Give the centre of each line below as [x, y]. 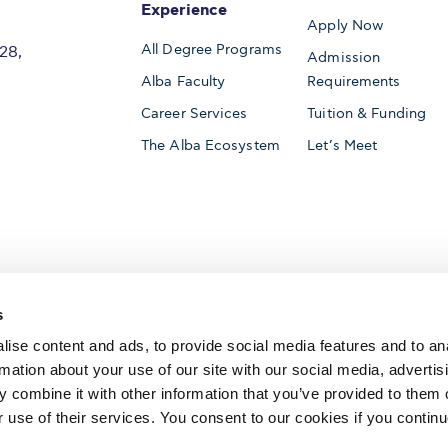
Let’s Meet [342, 145]
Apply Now [345, 25]
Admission [344, 57]
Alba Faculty [183, 81]
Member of [198, 417]
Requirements [354, 81]
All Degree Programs [211, 49]
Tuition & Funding [367, 113]
